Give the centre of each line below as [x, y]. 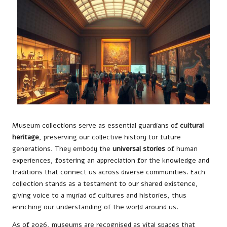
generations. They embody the [62, 148]
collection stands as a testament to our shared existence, [105, 183]
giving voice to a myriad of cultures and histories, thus [99, 195]
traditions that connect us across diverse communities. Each [109, 172]
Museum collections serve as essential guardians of [96, 125]
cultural [192, 125]
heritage [26, 137]
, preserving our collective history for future [110, 137]
